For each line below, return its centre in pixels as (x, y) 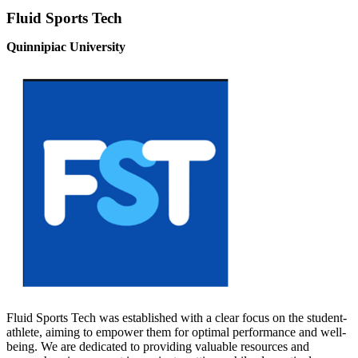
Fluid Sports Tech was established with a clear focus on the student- (177, 318)
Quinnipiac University (66, 47)
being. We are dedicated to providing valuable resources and (158, 347)
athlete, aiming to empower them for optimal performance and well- (176, 332)
